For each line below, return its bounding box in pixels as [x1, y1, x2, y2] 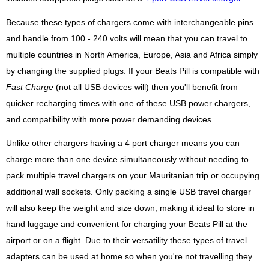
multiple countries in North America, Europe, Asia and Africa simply [6, 50, 258, 59]
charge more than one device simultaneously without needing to [6, 154, 249, 164]
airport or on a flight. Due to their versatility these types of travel [6, 235, 247, 245]
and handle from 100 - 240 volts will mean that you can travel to [6, 34, 247, 43]
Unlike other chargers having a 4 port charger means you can [6, 138, 240, 148]
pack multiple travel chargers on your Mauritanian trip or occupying [6, 171, 259, 180]
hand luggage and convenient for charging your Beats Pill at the [6, 219, 247, 229]
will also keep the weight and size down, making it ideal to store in [6, 203, 255, 213]
